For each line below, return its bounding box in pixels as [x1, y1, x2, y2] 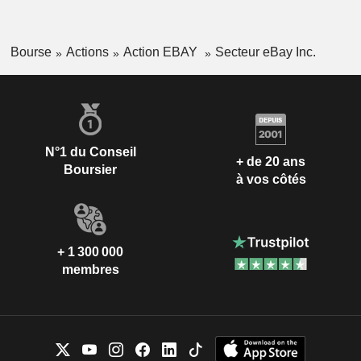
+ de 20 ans [236, 155, 305, 169]
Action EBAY [122, 45, 201, 60]
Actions [65, 45, 109, 60]
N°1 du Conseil [44, 144, 136, 159]
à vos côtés [235, 172, 306, 187]
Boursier [64, 162, 117, 176]
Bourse [10, 45, 52, 60]
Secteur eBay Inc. [214, 45, 316, 60]
